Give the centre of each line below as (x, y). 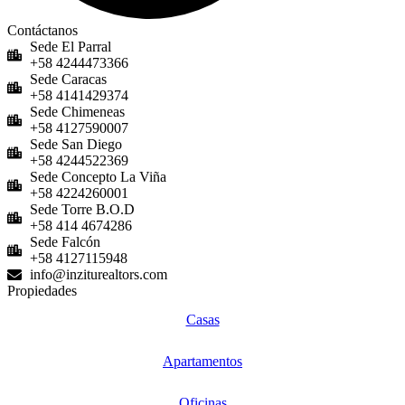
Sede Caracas (68, 80)
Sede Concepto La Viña (98, 177)
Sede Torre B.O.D (82, 210)
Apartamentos (202, 362)
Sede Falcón (65, 242)
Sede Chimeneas (77, 112)
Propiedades (42, 291)
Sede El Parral (71, 47)
